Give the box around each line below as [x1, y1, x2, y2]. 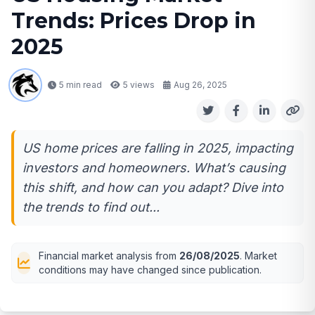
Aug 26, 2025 [174, 79, 227, 91]
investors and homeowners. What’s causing [22, 160, 285, 176]
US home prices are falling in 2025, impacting [22, 141, 293, 156]
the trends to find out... [22, 200, 160, 215]
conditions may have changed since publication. [39, 264, 262, 276]
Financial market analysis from [39, 250, 179, 262]
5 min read [59, 79, 102, 91]
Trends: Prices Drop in [11, 8, 256, 34]
